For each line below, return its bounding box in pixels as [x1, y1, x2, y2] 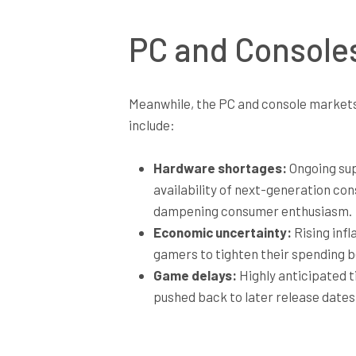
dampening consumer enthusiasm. [153, 203, 352, 219]
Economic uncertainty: [153, 224, 292, 241]
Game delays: [153, 267, 237, 284]
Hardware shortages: [153, 160, 287, 176]
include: [129, 116, 175, 133]
